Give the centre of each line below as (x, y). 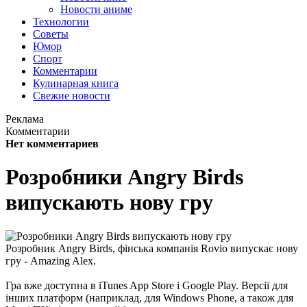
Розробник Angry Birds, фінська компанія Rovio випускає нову (152, 248)
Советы (51, 34)
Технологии (61, 22)
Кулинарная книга (76, 83)
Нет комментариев (52, 144)
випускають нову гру (109, 202)
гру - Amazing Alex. (51, 260)
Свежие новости (72, 96)
